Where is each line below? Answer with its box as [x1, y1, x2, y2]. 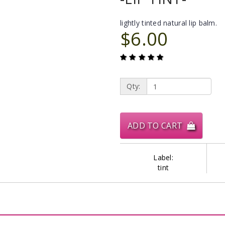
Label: [153, 153, 174, 162]
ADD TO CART [128, 120, 187, 131]
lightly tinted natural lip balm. [120, 18, 217, 28]
